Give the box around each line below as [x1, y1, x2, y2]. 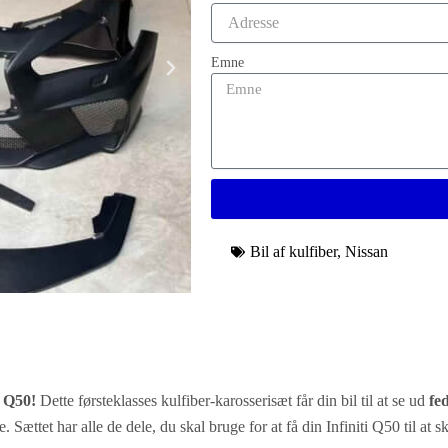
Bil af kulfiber [250, 243, 338, 260]
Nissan [345, 243, 389, 260]
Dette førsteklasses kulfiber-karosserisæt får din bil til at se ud [36, 392, 429, 409]
